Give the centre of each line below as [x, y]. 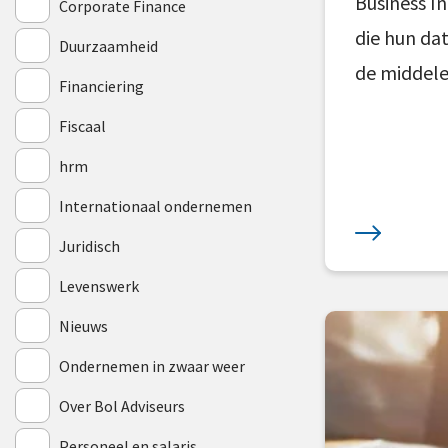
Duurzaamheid [108, 46]
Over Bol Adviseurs [122, 406]
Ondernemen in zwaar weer [152, 366]
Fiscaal [82, 126]
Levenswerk [99, 286]
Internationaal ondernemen [155, 206]
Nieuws [83, 326]
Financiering [101, 86]
